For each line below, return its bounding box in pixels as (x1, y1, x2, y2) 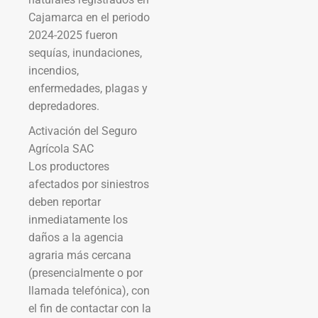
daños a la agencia (28, 230, 124, 244)
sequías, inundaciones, (28, 45, 142, 60)
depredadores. (28, 99, 99, 113)
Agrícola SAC (28, 141, 94, 155)
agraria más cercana (28, 248, 131, 262)
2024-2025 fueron (28, 28, 118, 42)
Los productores (28, 159, 109, 173)
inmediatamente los (28, 212, 128, 226)
